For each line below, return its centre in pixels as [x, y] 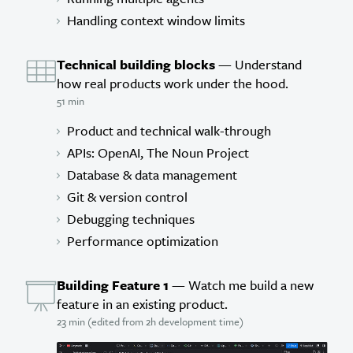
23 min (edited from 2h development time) [150, 321]
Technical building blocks [136, 64]
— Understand [258, 64]
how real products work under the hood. [173, 83]
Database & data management [152, 174]
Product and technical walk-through [169, 130]
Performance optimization [143, 240]
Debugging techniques [131, 218]
